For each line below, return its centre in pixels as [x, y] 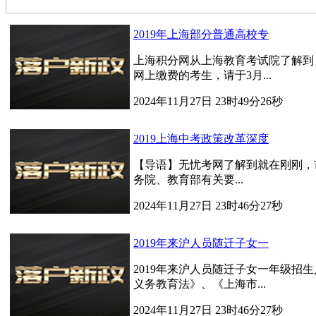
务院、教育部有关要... [188, 180]
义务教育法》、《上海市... [200, 284]
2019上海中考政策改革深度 [201, 139]
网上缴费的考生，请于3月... [202, 75]
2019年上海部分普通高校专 [201, 34]
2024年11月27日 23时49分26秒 [208, 101]
